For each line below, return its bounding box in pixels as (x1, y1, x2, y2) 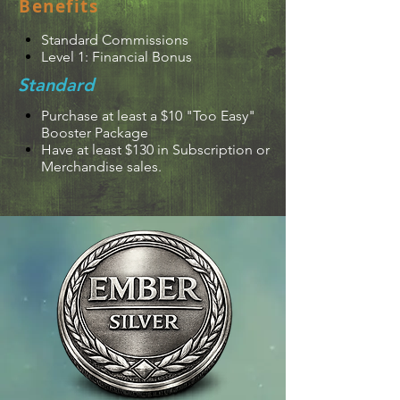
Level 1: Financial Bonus (41, 48, 192, 65)
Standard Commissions (41, 31, 188, 48)
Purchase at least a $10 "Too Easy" (41, 107, 255, 124)
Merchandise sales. (41, 158, 162, 175)
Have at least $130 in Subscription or (41, 141, 270, 158)
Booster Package (41, 124, 148, 141)
